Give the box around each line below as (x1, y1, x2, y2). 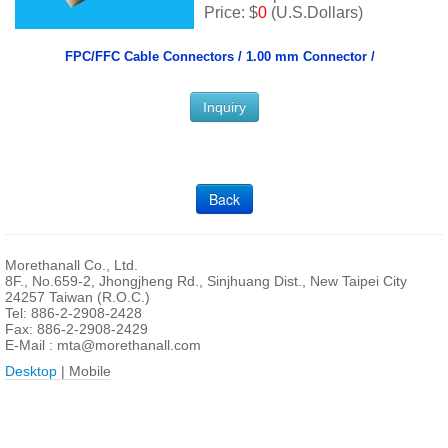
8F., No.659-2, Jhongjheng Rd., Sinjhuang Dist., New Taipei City (5, 273, 407, 290)
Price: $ (204, 4, 258, 22)
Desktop (5, 363, 57, 380)
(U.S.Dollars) (267, 4, 363, 22)
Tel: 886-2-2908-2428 (5, 305, 142, 322)
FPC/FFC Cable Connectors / (64, 49, 246, 65)
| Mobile (57, 363, 111, 380)
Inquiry (202, 99, 246, 116)
